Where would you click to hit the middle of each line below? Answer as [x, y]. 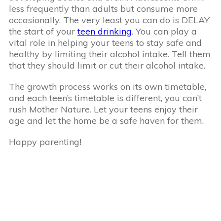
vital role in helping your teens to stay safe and [105, 43]
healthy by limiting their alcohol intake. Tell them [110, 54]
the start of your [43, 32]
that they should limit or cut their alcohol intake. [107, 66]
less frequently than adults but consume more [103, 9]
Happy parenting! [45, 142]
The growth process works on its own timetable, [108, 87]
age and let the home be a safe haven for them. [106, 121]
